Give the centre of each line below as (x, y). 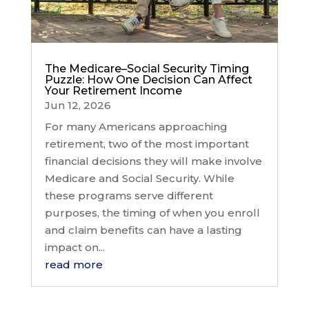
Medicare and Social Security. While (139, 178)
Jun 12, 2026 (78, 105)
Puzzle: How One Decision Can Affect (148, 79)
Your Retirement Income (113, 90)
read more (73, 264)
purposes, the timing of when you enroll (152, 212)
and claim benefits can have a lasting (143, 230)
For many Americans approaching (136, 126)
